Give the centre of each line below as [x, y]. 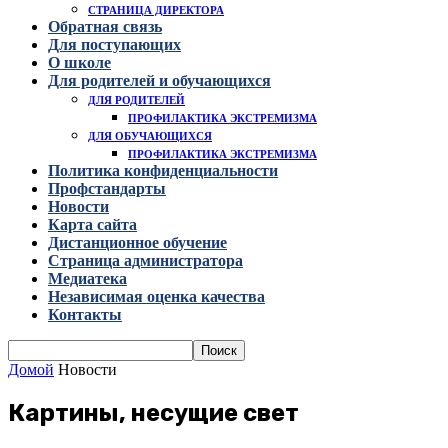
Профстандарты [107, 188]
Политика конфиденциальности [163, 170]
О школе [79, 62]
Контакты [85, 314]
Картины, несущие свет [153, 412]
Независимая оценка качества [156, 296]
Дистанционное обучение [137, 242]
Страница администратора [145, 260]
